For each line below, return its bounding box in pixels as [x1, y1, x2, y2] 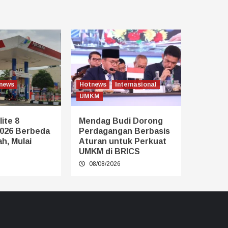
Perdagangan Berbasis [79, 126, 170, 135]
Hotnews [79, 80, 106, 88]
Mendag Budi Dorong [79, 116, 163, 125]
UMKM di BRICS [79, 147, 140, 156]
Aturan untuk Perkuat [79, 136, 166, 146]
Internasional [115, 80, 157, 88]
